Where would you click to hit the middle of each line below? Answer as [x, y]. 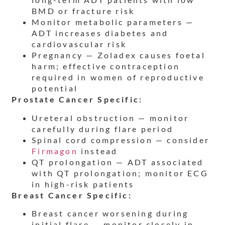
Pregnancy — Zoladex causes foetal [119, 55]
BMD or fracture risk [83, 11]
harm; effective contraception [106, 66]
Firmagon [55, 151]
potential [55, 88]
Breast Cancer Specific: [72, 195]
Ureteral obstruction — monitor [110, 118]
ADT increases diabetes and [100, 33]
